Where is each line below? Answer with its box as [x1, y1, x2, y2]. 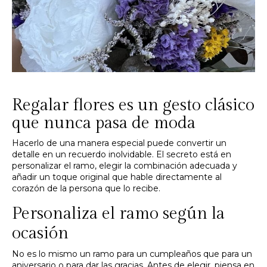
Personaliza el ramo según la [12, 204, 225, 224]
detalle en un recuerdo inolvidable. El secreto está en [12, 148, 231, 160]
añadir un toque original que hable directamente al [12, 171, 222, 182]
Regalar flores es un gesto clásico [12, 95, 254, 116]
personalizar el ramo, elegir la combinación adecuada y [12, 160, 237, 171]
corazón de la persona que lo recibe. [12, 182, 160, 194]
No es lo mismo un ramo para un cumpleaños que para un [12, 248, 252, 259]
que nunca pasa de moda [12, 113, 195, 133]
